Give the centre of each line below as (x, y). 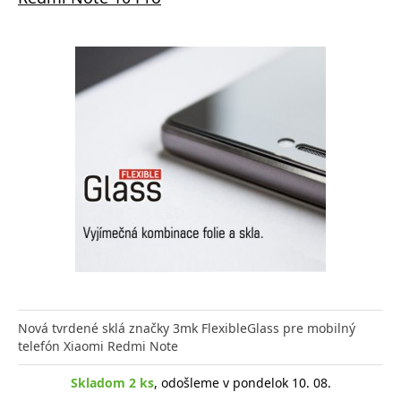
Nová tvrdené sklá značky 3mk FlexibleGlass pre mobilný (187, 328)
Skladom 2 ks (112, 382)
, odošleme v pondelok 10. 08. (242, 382)
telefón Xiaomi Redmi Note (98, 346)
